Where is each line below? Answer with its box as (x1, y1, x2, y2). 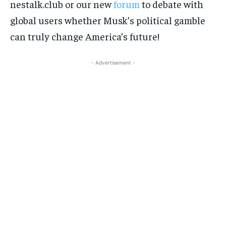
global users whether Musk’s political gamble (10, 14, 205, 27)
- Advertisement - (91, 60, 135, 66)
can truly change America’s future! (10, 30, 159, 43)
